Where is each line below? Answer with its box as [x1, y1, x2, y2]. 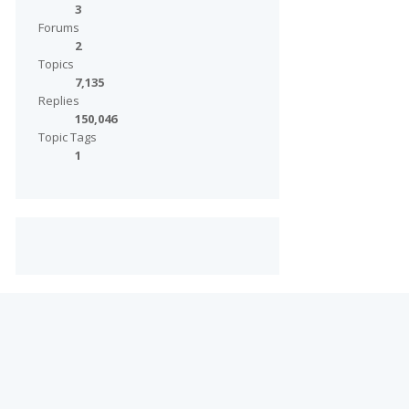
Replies [37, 92, 79, 109]
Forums [37, 19, 79, 36]
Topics [37, 56, 74, 72]
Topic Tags [37, 129, 97, 145]
